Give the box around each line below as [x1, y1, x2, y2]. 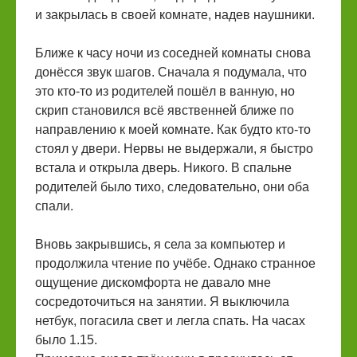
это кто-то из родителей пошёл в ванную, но [35, 84, 295, 98]
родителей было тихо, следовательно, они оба [35, 180, 309, 194]
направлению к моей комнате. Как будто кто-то [35, 123, 311, 136]
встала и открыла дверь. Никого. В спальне [35, 161, 292, 175]
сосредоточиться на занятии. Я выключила [35, 295, 289, 308]
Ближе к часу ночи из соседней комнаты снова [35, 46, 311, 60]
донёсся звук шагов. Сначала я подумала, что [35, 65, 307, 79]
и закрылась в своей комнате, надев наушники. [35, 8, 315, 22]
